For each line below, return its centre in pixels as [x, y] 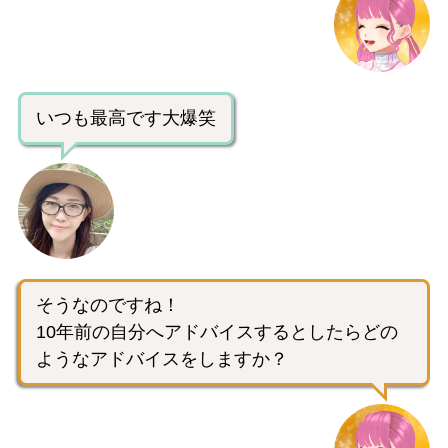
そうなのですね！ [108, 304]
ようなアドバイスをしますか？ [162, 358]
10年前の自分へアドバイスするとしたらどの [217, 331]
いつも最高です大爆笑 [126, 117]
